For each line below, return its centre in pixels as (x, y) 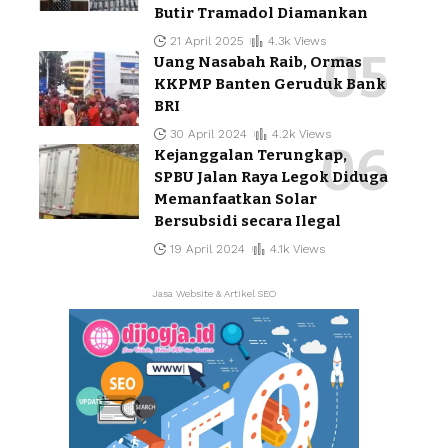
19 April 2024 (208, 249)
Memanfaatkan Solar (235, 199)
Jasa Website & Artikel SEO (214, 294)
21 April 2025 (207, 41)
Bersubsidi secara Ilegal (247, 221)
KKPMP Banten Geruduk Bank (270, 84)
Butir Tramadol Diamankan (261, 13)
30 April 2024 (209, 134)
